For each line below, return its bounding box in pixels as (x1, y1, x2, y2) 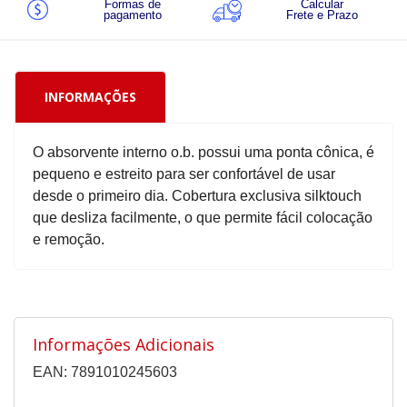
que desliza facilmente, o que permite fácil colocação (33, 210, 372, 226)
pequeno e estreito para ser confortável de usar (33, 166, 335, 183)
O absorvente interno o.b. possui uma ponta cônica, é (33, 144, 374, 161)
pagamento (103, 8, 162, 23)
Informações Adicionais (33, 333, 214, 356)
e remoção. (33, 232, 104, 248)
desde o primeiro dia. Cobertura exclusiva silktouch (33, 188, 362, 204)
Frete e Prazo (286, 8, 359, 23)
